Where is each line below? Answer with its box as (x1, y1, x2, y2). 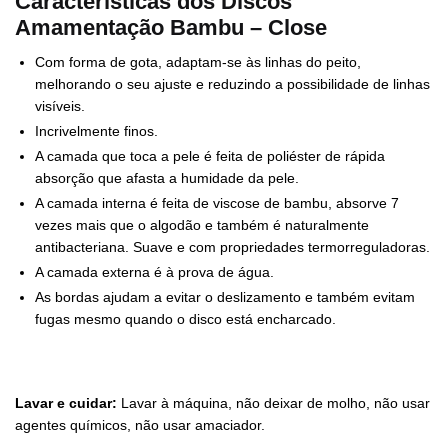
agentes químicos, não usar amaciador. (15, 416, 265, 433)
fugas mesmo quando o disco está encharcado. (35, 311, 336, 328)
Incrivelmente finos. (35, 123, 158, 140)
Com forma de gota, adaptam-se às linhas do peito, (35, 54, 361, 71)
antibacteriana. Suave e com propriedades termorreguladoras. (35, 239, 430, 256)
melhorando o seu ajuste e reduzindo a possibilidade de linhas (35, 76, 430, 93)
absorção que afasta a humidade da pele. (35, 170, 299, 187)
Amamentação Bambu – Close (15, 15, 333, 41)
